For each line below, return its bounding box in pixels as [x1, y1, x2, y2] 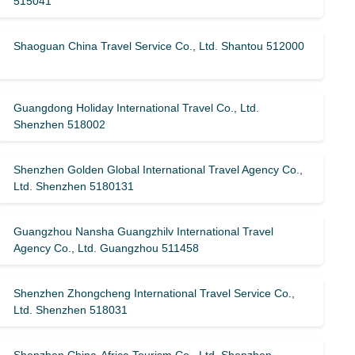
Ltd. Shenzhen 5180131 [13, 180, 135, 193]
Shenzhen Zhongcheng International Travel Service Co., [13, 287, 296, 300]
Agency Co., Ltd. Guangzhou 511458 [13, 242, 200, 254]
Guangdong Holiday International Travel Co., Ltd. [13, 101, 260, 114]
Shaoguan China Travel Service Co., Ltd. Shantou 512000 [13, 40, 305, 52]
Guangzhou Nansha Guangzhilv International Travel [13, 225, 274, 238]
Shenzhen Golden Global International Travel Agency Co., [13, 163, 303, 176]
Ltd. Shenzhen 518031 [13, 303, 128, 316]
